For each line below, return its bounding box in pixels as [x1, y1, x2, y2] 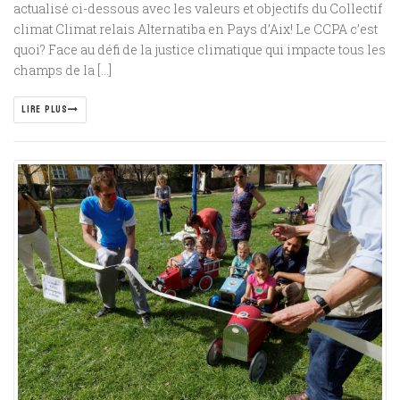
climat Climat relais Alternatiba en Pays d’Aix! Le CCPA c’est [13, 21, 378, 37]
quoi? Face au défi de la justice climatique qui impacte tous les [13, 41, 386, 58]
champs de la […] [13, 62, 112, 79]
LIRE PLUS [21, 101, 68, 118]
